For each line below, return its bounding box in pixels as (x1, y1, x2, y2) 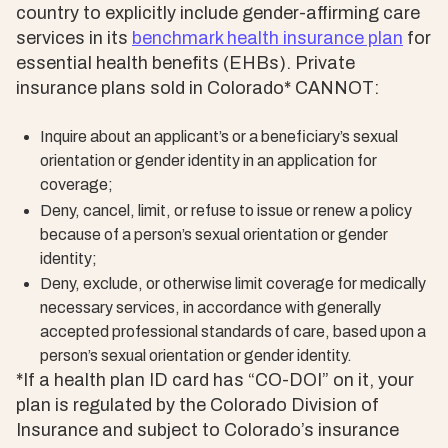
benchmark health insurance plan (132, 28, 403, 49)
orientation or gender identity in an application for (40, 152, 377, 170)
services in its (16, 28, 132, 49)
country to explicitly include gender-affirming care (16, 3, 420, 24)
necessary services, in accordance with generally (40, 299, 381, 317)
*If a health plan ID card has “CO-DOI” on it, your (16, 370, 414, 391)
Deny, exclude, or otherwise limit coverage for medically (40, 275, 426, 293)
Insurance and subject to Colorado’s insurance (16, 420, 399, 441)
